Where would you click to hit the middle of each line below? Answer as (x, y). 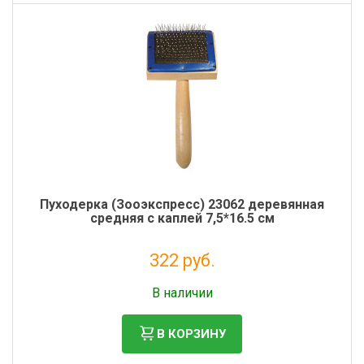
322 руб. (182, 260)
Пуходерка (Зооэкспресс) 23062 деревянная (182, 204)
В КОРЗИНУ (191, 334)
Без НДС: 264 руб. (182, 279)
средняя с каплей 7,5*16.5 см (182, 218)
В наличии (182, 293)
